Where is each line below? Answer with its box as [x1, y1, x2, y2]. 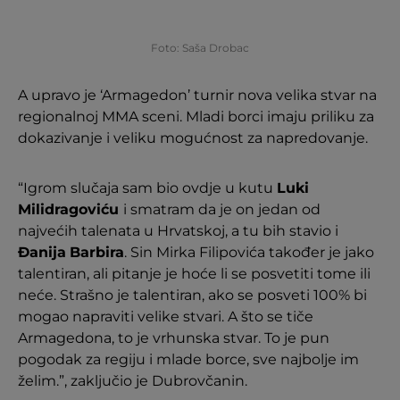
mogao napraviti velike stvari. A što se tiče [18, 307, 313, 325]
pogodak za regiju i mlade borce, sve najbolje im [18, 350, 359, 368]
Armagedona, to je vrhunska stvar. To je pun [18, 329, 329, 346]
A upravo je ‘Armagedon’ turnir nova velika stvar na [18, 86, 377, 104]
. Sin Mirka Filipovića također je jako [124, 243, 374, 261]
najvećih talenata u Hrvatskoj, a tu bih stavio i [18, 221, 338, 239]
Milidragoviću [18, 200, 123, 218]
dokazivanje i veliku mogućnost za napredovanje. [18, 129, 368, 146]
